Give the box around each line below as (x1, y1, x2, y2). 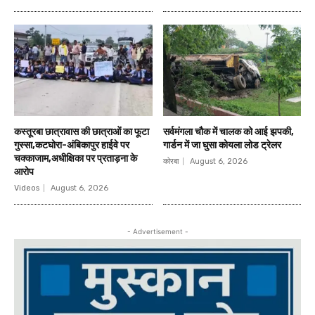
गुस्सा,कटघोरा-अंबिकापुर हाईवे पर (14, 139, 129, 151)
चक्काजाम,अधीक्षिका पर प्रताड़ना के (14, 152, 137, 165)
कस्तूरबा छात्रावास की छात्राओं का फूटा (14, 125, 149, 138)
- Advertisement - (127, 226, 188, 236)
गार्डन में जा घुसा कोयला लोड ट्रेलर (162, 139, 281, 151)
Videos (14, 183, 39, 193)
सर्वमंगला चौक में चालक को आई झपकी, (162, 125, 294, 138)
